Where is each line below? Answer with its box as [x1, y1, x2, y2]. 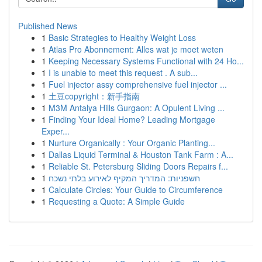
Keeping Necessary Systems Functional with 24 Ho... [49, 55, 244, 67]
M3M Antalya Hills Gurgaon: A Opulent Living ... [49, 102, 225, 113]
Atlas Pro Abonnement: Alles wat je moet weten [49, 43, 223, 55]
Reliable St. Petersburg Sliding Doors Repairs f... [49, 160, 228, 172]
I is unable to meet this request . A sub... [49, 67, 198, 78]
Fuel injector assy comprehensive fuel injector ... [49, 78, 227, 90]
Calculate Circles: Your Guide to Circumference [49, 184, 223, 195]
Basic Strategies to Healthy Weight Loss [49, 32, 196, 43]
